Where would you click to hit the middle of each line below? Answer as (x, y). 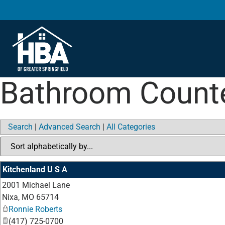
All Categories (131, 127)
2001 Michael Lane (36, 185)
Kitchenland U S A (35, 170)
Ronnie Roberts (35, 209)
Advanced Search (70, 127)
